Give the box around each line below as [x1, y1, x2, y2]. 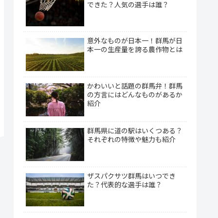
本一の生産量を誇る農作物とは [87, 46, 182, 54]
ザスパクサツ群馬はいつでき [87, 172, 176, 180]
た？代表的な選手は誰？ [87, 181, 162, 189]
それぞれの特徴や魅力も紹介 [87, 136, 176, 144]
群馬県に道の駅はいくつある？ [87, 127, 182, 135]
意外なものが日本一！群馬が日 [87, 37, 182, 45]
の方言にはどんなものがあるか [87, 91, 182, 99]
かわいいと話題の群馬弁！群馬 [87, 82, 182, 90]
